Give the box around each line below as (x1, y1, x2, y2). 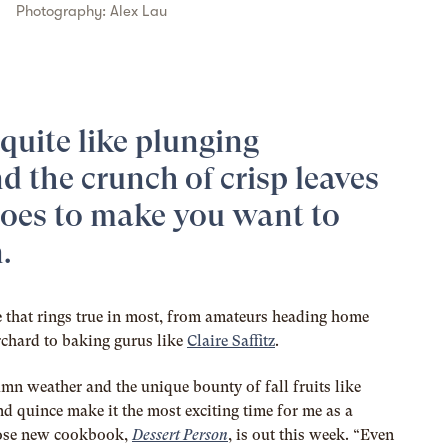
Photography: (15, 2, 110, 20)
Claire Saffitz (186, 331, 275, 350)
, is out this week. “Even (227, 426, 394, 445)
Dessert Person (131, 426, 228, 445)
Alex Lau (109, 2, 167, 20)
